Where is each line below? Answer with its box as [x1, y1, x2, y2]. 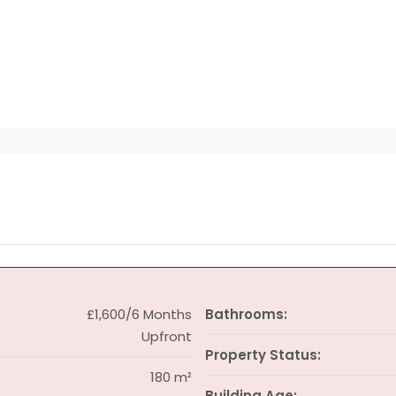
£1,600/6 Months [86, 305, 192, 324]
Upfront [141, 327, 192, 346]
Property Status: [204, 346, 321, 364]
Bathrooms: [204, 305, 287, 324]
